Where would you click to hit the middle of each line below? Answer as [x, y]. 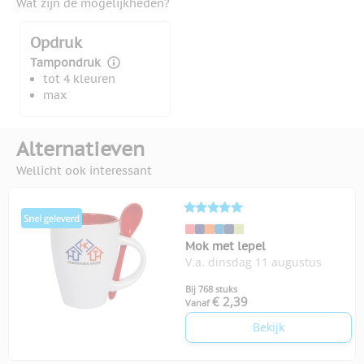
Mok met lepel [225, 247]
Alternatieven [80, 149]
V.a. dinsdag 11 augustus [253, 262]
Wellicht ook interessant [84, 171]
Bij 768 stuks [211, 289]
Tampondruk [65, 63]
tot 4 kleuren [79, 79]
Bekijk [269, 327]
